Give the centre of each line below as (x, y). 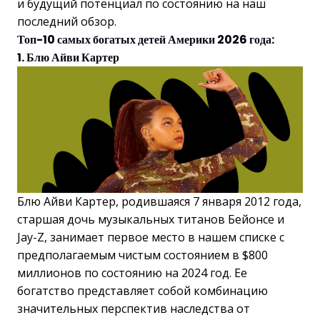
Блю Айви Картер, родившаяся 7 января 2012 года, (159, 202)
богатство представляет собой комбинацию (142, 291)
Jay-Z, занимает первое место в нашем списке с (151, 237)
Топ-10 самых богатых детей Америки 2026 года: (146, 39)
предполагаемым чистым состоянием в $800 (142, 255)
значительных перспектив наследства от (134, 309)
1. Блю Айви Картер (68, 57)
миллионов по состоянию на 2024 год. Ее (132, 273)
